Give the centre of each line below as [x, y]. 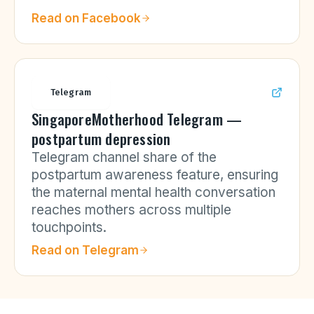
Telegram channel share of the [124, 157]
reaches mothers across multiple [131, 210]
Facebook [111, 18]
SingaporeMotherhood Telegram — [137, 119]
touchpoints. [69, 227]
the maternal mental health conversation [153, 192]
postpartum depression [101, 138]
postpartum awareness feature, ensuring [155, 175]
